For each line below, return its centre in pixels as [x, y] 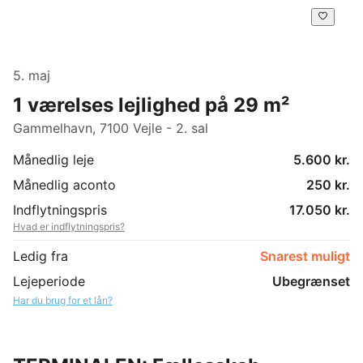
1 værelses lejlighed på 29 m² [151, 105]
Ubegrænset [311, 281]
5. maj [32, 75]
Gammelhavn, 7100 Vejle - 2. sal [111, 128]
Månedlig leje [53, 159]
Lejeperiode [49, 281]
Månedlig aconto [64, 184]
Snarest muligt [305, 256]
